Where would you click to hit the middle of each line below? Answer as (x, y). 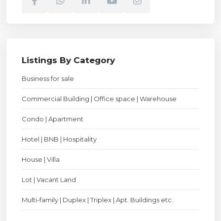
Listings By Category (69, 60)
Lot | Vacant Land (49, 179)
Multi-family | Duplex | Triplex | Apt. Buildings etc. (98, 200)
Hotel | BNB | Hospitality (59, 139)
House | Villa (41, 159)
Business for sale (48, 78)
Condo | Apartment (53, 119)
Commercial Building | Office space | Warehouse (99, 98)
